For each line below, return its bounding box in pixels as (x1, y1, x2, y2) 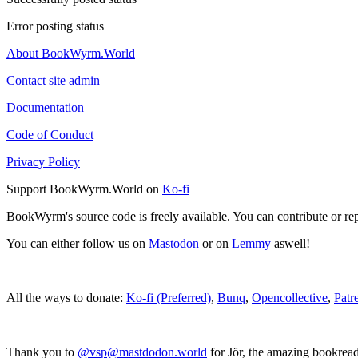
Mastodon (149, 236, 199, 250)
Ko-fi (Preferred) (126, 290, 211, 304)
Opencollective (252, 290, 328, 304)
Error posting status (6, 18, 104, 33)
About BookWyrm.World (6, 46, 135, 60)
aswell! (271, 236, 310, 250)
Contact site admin (6, 73, 100, 87)
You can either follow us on (6, 236, 149, 250)
